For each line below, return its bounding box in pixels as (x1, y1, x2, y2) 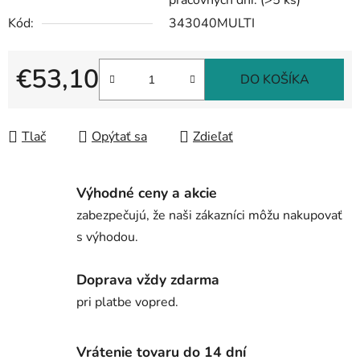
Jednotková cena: (15, 96, 112, 114)
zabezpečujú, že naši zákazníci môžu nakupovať (76, 207, 342, 225)
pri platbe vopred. (76, 292, 178, 311)
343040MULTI (169, 14, 255, 33)
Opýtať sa (92, 128, 147, 146)
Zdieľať (193, 128, 233, 146)
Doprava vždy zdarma (76, 269, 219, 289)
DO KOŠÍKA (239, 71, 309, 89)
